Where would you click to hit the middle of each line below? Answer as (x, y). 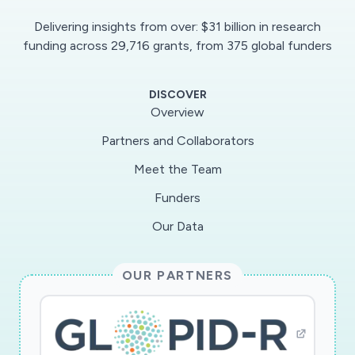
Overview (177, 113)
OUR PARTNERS (177, 276)
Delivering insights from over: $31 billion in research (177, 27)
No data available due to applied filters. (197, 132)
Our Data (177, 227)
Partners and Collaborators (177, 141)
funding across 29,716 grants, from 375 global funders (177, 46)
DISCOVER (177, 95)
